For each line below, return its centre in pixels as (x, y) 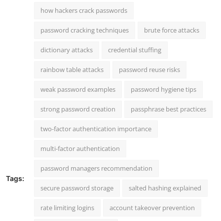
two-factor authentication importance (96, 129)
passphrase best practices (168, 109)
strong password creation (78, 109)
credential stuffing (135, 50)
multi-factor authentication (80, 148)
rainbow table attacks (72, 69)
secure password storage (77, 188)
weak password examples (78, 89)
